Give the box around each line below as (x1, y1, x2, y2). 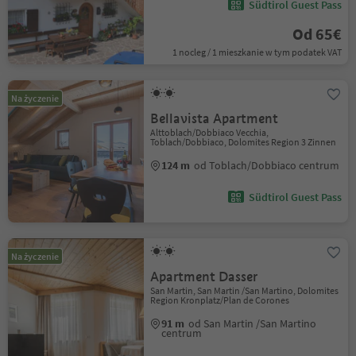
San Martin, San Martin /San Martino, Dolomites (150, 284, 339, 296)
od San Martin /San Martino (188, 316, 317, 331)
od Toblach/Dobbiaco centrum (194, 158, 340, 172)
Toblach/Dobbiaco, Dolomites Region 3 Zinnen (150, 136, 337, 148)
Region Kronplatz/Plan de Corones (150, 294, 290, 306)
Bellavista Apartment (150, 110, 279, 127)
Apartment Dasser (150, 269, 258, 285)
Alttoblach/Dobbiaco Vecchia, (150, 126, 269, 138)
